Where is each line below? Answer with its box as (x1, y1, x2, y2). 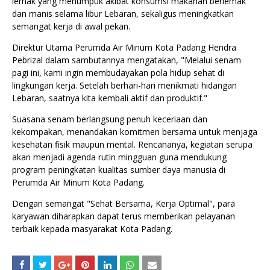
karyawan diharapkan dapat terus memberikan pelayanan (12, 210, 235, 222)
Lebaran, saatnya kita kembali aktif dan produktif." (12, 92, 207, 104)
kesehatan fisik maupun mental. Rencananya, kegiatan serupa (12, 139, 253, 151)
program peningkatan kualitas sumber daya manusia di (12, 164, 225, 176)
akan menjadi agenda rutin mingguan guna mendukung (12, 151, 227, 163)
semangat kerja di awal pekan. (12, 20, 130, 33)
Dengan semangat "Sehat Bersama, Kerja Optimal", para (12, 198, 235, 210)
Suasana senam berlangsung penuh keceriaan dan (12, 113, 207, 125)
